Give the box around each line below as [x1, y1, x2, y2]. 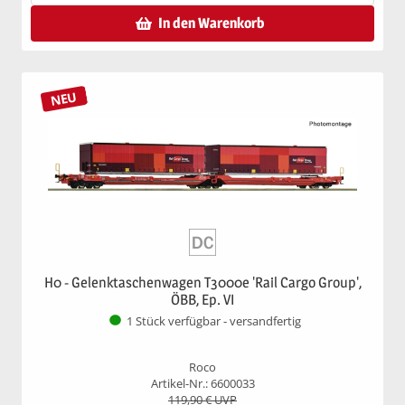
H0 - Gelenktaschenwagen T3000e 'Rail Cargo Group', [43, 273, 362, 291]
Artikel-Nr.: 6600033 [150, 375, 255, 391]
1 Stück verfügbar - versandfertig [126, 314, 301, 330]
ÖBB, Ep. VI [171, 290, 234, 308]
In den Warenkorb [158, 14, 264, 32]
